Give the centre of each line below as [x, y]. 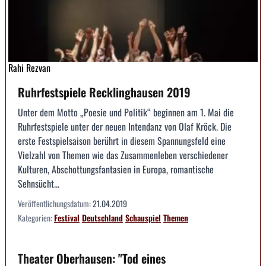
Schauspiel [143, 217]
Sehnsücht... [39, 183]
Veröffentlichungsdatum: [55, 203]
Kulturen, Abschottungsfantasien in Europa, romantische [116, 169]
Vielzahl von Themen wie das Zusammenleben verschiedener [123, 155]
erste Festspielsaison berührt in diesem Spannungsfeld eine [122, 140]
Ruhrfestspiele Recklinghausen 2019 [104, 92]
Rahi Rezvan [29, 67]
